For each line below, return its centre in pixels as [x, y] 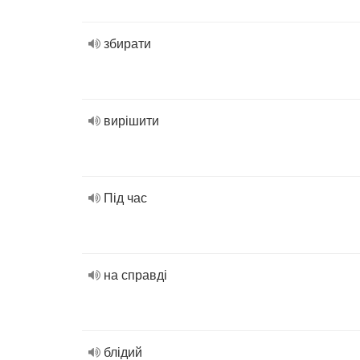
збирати [127, 43]
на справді [135, 274]
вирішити [131, 120]
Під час [125, 197]
